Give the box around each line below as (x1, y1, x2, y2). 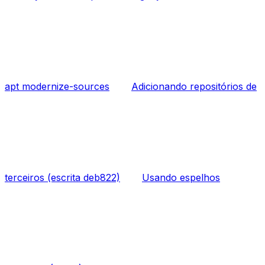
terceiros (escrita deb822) (5, 172, 120, 184)
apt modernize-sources (5, 80, 109, 93)
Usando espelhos (142, 172, 220, 184)
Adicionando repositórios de (131, 80, 257, 93)
